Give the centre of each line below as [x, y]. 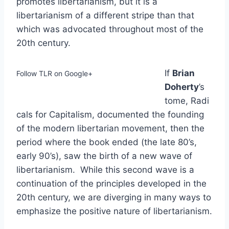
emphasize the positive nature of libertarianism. [114, 211]
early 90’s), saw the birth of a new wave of [104, 156]
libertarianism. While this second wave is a [105, 169]
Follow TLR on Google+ [54, 73]
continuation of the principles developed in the [111, 183]
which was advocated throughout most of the [110, 29]
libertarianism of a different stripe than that [105, 15]
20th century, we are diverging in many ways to [114, 197]
